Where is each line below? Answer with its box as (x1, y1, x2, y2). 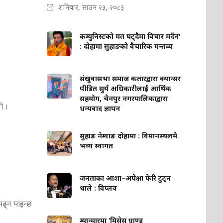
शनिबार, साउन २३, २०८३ (58, 2, 124, 12)
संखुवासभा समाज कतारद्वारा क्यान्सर (80, 74, 181, 84)
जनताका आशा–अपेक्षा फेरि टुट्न (80, 173, 171, 183)
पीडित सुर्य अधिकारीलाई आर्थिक (80, 84, 172, 94)
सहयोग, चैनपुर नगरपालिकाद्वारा (80, 94, 168, 104)
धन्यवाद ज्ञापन (80, 104, 120, 113)
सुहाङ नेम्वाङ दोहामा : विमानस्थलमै (80, 131, 178, 141)
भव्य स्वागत (80, 141, 113, 151)
